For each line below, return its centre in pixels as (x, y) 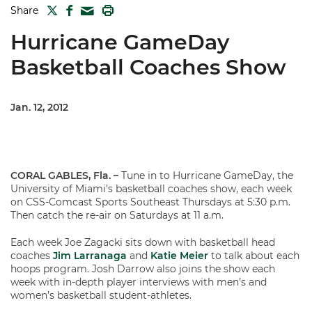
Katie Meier (179, 256)
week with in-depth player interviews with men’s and (139, 282)
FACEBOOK (97, 9)
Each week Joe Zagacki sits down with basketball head (143, 242)
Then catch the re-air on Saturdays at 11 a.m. (117, 215)
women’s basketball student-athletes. (101, 295)
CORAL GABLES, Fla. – (64, 175)
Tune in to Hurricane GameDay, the (206, 175)
